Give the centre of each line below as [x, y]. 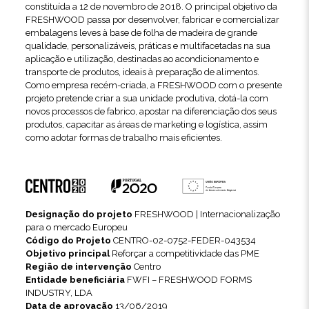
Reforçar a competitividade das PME [184, 253]
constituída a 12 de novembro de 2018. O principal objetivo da [151, 7]
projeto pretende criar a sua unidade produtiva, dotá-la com [147, 99]
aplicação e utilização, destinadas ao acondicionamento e [142, 59]
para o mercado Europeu [76, 227]
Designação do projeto [79, 214]
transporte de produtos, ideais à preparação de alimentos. [142, 72]
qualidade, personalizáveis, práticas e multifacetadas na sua [148, 46]
